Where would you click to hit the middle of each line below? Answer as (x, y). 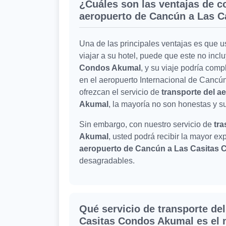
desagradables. (107, 161)
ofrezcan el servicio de (120, 92)
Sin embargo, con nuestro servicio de (146, 125)
